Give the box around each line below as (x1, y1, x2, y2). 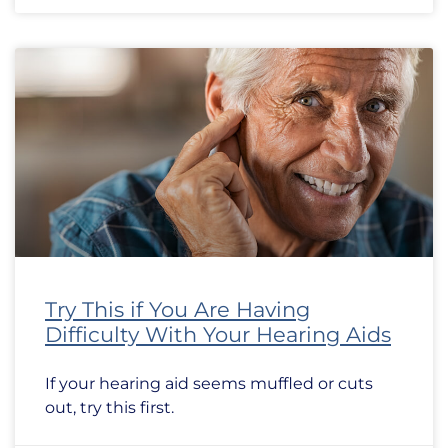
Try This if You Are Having (45, 297, 310, 322)
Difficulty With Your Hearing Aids (45, 322, 391, 347)
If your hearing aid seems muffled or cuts (45, 374, 373, 393)
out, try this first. (45, 398, 174, 417)
